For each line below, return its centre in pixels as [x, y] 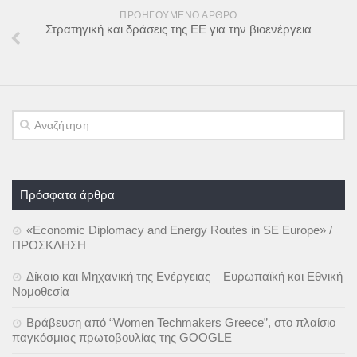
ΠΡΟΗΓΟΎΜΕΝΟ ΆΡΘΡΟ [178, 15]
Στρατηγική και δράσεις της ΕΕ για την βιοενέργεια [178, 29]
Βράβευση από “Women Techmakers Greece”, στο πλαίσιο [181, 322]
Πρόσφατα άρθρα [67, 194]
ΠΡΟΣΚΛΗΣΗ [49, 245]
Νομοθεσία [41, 291]
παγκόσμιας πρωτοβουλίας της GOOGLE [122, 337]
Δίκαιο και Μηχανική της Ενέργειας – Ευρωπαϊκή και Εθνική [184, 276]
